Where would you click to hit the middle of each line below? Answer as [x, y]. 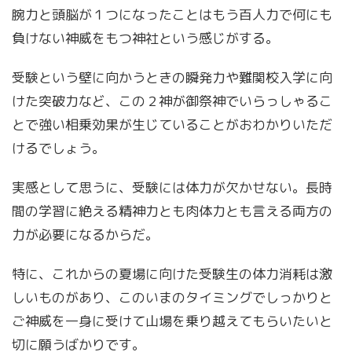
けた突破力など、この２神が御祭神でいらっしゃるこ [172, 101]
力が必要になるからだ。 [85, 235]
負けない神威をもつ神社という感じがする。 [145, 38]
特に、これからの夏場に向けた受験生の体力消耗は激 [172, 274]
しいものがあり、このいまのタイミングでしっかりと [172, 297]
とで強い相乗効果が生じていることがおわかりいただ [172, 125]
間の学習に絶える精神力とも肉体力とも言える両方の [172, 211]
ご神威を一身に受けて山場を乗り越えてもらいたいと [172, 321]
